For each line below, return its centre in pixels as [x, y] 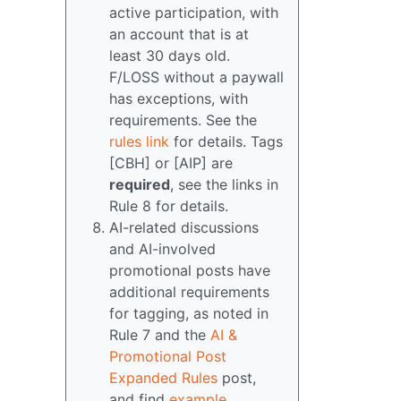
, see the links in [224, 185]
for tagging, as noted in [189, 314]
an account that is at [179, 34]
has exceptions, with [179, 99]
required [140, 185]
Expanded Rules [163, 378]
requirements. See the [183, 120]
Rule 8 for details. [169, 206]
